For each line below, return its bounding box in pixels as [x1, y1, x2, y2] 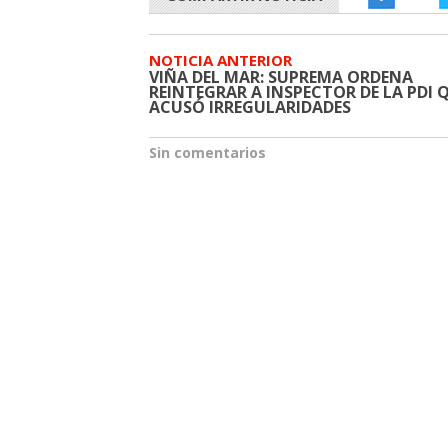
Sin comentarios [149, 143, 266, 163]
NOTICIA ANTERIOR [149, 50, 292, 71]
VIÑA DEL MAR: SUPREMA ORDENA [149, 66, 413, 89]
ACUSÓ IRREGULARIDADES [149, 96, 351, 119]
